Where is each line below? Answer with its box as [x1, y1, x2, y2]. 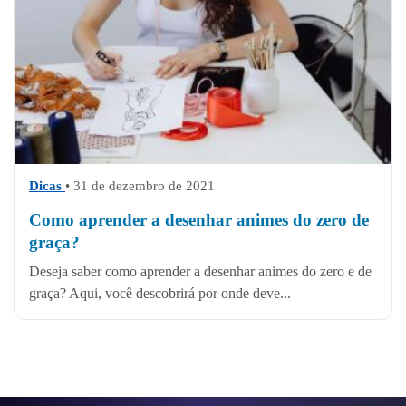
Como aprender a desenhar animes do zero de [29, 209, 369, 229]
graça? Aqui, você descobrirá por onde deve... [29, 285, 291, 301]
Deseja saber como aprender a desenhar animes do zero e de [29, 263, 372, 279]
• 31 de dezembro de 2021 [65, 178, 215, 193]
